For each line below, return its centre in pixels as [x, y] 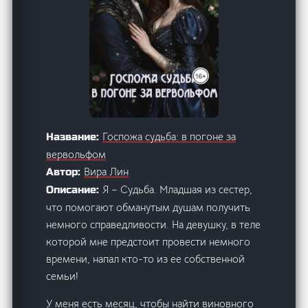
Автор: [65, 172]
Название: [75, 136]
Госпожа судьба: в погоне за [169, 136]
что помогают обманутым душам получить [148, 207]
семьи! [63, 276]
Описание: [75, 189]
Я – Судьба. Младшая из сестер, [178, 189]
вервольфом [76, 154]
